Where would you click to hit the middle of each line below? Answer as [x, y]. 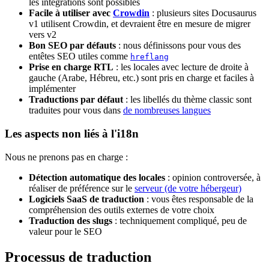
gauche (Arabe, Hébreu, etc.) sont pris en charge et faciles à [141, 78]
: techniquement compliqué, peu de [180, 220]
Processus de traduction [78, 257]
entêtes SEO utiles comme [80, 56]
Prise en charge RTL [71, 67]
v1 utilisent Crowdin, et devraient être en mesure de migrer [140, 24]
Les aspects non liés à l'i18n [72, 133]
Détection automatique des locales [97, 177]
